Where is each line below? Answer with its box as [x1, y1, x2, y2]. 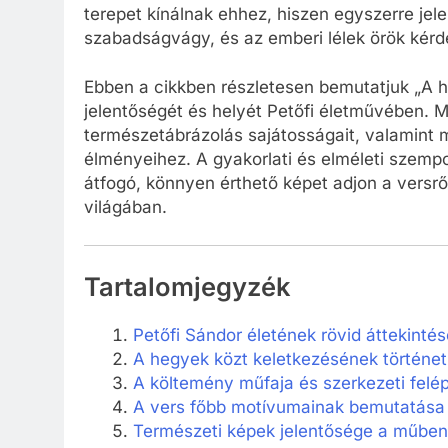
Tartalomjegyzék [84, 271, 291, 303]
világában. [84, 197, 167, 218]
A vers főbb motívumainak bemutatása [132, 397, 445, 418]
